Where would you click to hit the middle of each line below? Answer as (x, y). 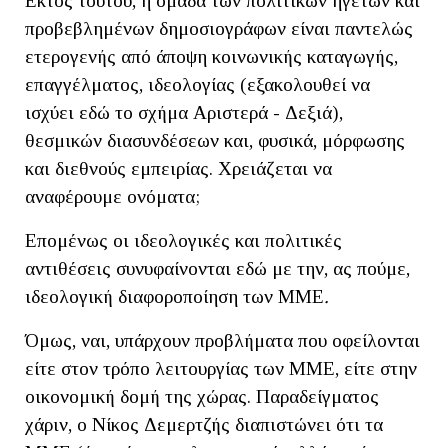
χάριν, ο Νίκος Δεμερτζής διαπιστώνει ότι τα (204, 424)
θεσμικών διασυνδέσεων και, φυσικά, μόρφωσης (215, 140)
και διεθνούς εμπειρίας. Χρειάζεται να (178, 168)
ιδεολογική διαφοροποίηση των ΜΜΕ (174, 296)
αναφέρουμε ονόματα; (112, 196)
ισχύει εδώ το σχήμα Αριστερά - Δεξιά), (184, 112)
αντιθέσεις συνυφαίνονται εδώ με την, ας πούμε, (217, 268)
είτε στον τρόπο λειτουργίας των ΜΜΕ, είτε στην (221, 368)
